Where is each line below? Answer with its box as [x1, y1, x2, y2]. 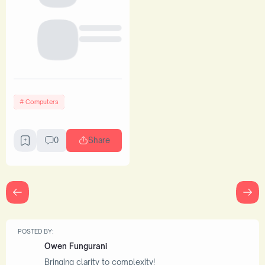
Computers [25, 98, 59, 106]
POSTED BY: [17, 227, 53, 235]
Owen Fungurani [44, 241, 107, 251]
